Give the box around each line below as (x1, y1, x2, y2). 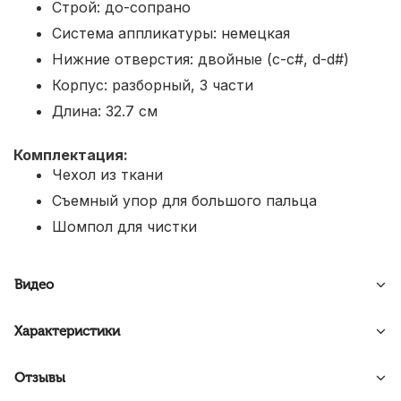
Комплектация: (13, 146, 128, 164)
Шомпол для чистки (52, 218, 197, 235)
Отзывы (14, 370, 65, 386)
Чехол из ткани (52, 166, 163, 183)
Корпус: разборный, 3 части (52, 76, 253, 94)
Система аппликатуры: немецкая (52, 24, 290, 42)
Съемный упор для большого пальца (52, 192, 317, 209)
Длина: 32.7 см (52, 102, 158, 120)
